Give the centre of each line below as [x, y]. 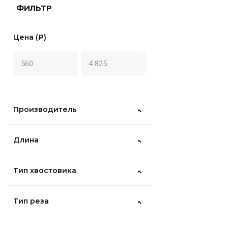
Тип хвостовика [45, 170]
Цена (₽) [30, 37]
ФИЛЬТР [34, 8]
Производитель [45, 109]
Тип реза [31, 201]
